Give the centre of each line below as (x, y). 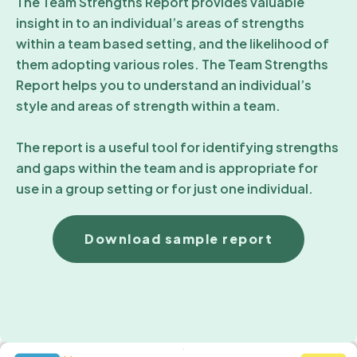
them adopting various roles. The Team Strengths (172, 64)
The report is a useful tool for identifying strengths (177, 147)
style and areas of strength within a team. (148, 105)
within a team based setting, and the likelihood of (173, 43)
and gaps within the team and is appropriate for (167, 167)
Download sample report (178, 238)
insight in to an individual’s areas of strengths (160, 22)
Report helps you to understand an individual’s (164, 84)
